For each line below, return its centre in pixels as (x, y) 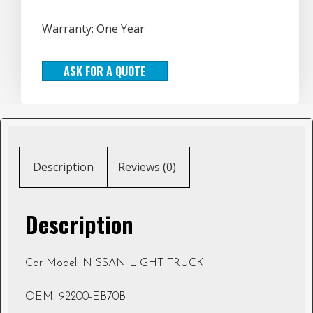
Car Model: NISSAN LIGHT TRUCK (115, 264)
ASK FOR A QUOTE (105, 71)
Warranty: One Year (93, 28)
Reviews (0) (147, 167)
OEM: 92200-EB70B (75, 297)
